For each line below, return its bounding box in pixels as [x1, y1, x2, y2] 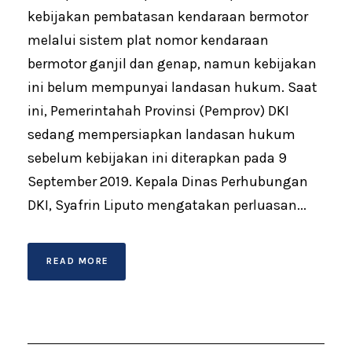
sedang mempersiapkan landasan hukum [27, 125, 295, 143]
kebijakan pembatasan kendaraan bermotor [27, 7, 308, 25]
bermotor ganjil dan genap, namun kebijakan [27, 54, 317, 72]
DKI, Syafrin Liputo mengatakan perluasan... [27, 196, 306, 214]
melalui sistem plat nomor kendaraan [27, 31, 269, 49]
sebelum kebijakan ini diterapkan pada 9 [27, 148, 287, 167]
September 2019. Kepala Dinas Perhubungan [27, 172, 308, 190]
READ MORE [46, 255, 109, 266]
